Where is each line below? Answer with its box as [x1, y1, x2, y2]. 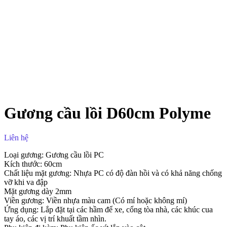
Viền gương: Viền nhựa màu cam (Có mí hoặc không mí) [4, 196, 187, 205]
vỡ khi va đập [4, 178, 48, 187]
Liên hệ [4, 133, 28, 142]
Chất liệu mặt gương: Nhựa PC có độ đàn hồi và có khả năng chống [4, 169, 222, 178]
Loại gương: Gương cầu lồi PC [4, 150, 104, 160]
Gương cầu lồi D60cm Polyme [4, 103, 211, 122]
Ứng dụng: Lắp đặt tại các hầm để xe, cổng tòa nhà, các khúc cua [4, 205, 213, 214]
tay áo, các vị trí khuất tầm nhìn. [4, 214, 106, 223]
